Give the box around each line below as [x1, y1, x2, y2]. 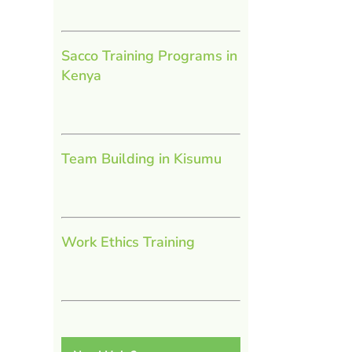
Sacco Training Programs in [60, 46, 237, 65]
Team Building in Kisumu [60, 148, 222, 168]
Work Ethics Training [60, 232, 195, 251]
